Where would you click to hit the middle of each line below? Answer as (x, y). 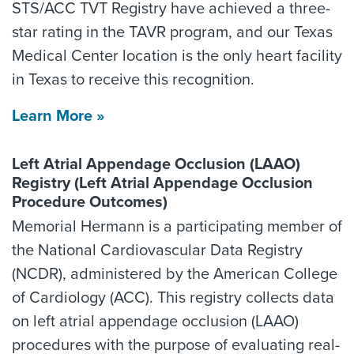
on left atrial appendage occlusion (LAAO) (155, 322)
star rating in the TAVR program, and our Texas (172, 32)
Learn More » (58, 116)
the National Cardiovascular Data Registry (157, 250)
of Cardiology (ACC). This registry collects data (173, 298)
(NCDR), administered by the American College (175, 274)
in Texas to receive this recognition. (133, 80)
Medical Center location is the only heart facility (177, 56)
